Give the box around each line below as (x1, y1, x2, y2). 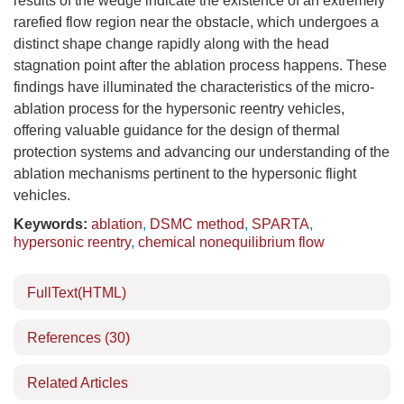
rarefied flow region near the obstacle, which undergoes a (14, 14, 379, 30)
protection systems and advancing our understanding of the (14, 144, 390, 160)
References (27, 330, 105, 345)
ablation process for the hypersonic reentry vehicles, (14, 101, 344, 116)
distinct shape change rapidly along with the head (14, 36, 329, 51)
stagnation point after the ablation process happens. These (14, 58, 387, 73)
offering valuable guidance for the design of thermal (14, 123, 340, 138)
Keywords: (14, 216, 87, 232)
